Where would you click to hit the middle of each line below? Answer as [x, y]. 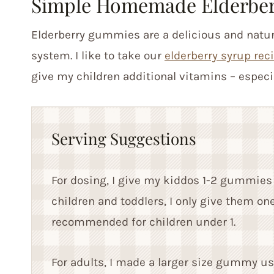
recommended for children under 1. [143, 222]
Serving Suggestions [124, 139]
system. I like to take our [98, 56]
